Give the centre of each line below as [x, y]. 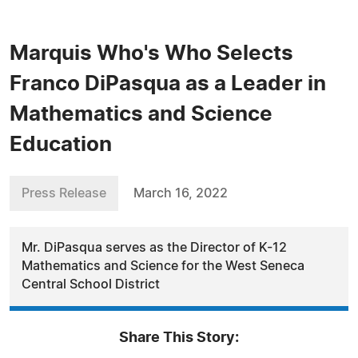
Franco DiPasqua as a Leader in [168, 84]
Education [61, 145]
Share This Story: [179, 338]
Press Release [64, 193]
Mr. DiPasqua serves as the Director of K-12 [154, 248]
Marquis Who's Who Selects [151, 54]
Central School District [91, 284]
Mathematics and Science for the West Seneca [163, 266]
